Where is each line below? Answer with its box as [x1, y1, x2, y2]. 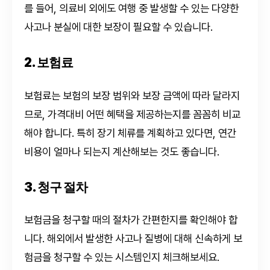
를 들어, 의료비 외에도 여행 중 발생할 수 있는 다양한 [24, 2, 239, 15]
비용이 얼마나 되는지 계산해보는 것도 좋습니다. [24, 145, 219, 158]
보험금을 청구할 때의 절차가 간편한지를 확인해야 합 [24, 213, 237, 227]
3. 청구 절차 [24, 179, 87, 195]
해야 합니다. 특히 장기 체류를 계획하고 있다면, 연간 [24, 126, 236, 139]
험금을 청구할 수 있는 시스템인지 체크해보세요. [24, 251, 219, 264]
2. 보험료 [24, 55, 73, 71]
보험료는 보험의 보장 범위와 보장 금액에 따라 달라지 [24, 89, 240, 102]
